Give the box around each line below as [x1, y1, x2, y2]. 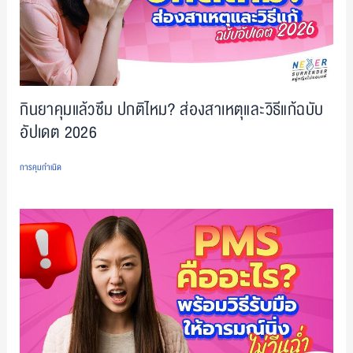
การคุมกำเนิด [20, 160, 62, 174]
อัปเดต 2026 [20, 119, 98, 147]
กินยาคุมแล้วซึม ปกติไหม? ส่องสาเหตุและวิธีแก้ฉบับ [20, 96, 324, 124]
